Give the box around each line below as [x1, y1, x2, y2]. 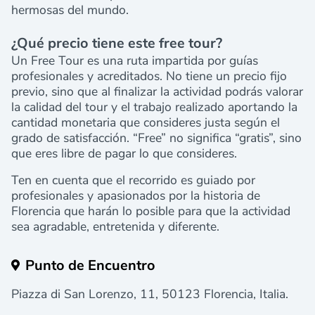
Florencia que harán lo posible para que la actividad [11, 202, 290, 219]
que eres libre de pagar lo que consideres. [11, 145, 240, 162]
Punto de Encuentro [25, 256, 155, 275]
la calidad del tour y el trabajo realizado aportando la [11, 98, 297, 115]
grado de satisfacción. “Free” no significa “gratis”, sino [11, 129, 302, 146]
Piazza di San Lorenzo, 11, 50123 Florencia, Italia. [11, 285, 288, 302]
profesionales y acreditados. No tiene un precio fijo [11, 67, 287, 84]
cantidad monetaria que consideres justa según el [11, 114, 280, 131]
